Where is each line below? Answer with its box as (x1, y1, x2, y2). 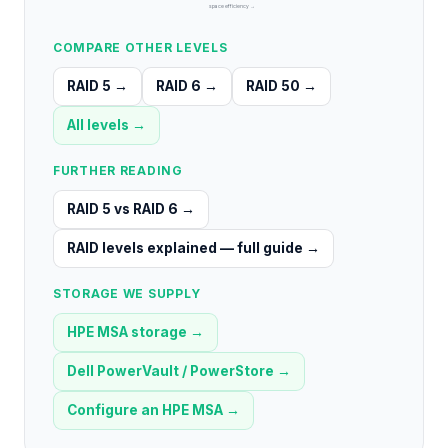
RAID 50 (246, 78, 300, 95)
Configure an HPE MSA (67, 402, 223, 419)
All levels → (67, 117, 146, 134)
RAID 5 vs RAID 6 (67, 201, 178, 218)
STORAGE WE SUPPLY (53, 286, 201, 302)
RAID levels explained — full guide (67, 240, 303, 257)
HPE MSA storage (67, 324, 187, 341)
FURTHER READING (53, 163, 183, 179)
